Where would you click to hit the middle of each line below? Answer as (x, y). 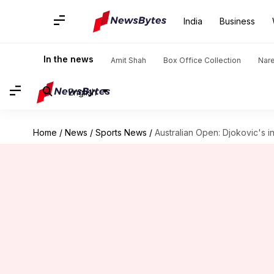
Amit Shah (128, 60)
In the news (68, 59)
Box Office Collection (202, 60)
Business (237, 21)
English (83, 92)
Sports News (121, 132)
